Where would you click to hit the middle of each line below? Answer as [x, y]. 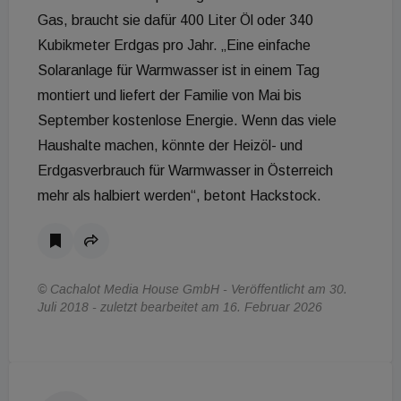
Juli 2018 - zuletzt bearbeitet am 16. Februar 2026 [180, 307]
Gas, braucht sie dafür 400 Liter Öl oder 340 [175, 21]
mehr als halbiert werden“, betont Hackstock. [179, 196]
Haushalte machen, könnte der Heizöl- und [170, 146]
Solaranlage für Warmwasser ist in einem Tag [179, 71]
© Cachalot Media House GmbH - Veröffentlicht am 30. [192, 290]
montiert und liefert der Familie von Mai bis [170, 96]
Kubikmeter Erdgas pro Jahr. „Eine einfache [174, 46]
